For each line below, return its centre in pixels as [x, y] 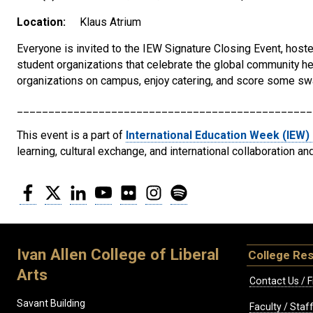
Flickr [148, 189]
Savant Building [51, 303]
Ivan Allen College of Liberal [118, 254]
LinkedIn [105, 189]
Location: [41, 22]
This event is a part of [71, 136]
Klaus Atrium [110, 22]
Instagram [185, 189]
